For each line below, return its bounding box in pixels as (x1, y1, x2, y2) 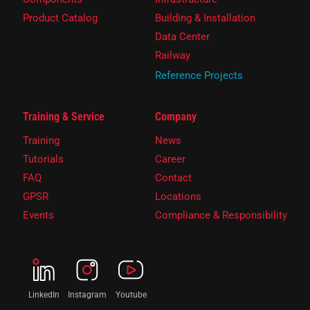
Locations (155, 190, 201, 203)
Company (155, 110, 197, 124)
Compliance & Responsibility (155, 209, 287, 222)
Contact (155, 172, 192, 185)
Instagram (68, 290, 107, 300)
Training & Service (23, 110, 104, 124)
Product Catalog (23, 12, 98, 25)
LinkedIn (28, 290, 60, 300)
